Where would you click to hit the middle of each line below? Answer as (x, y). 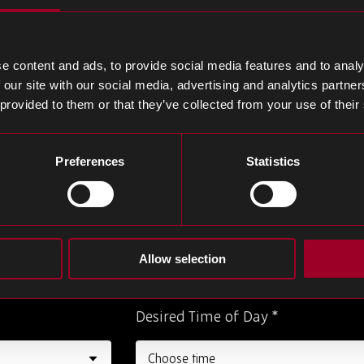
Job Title (165, 219)
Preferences (90, 162)
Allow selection (182, 259)
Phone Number (188, 122)
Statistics (273, 162)
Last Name (173, 26)
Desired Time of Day (204, 316)
